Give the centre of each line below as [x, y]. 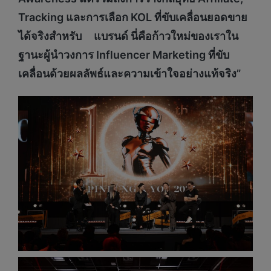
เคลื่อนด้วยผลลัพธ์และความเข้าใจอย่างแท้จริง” [129, 73]
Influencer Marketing [152, 54]
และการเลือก [98, 17]
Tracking [42, 17]
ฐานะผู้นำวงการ [57, 54]
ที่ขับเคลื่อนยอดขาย [201, 17]
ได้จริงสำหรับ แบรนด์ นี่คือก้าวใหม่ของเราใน [128, 36]
